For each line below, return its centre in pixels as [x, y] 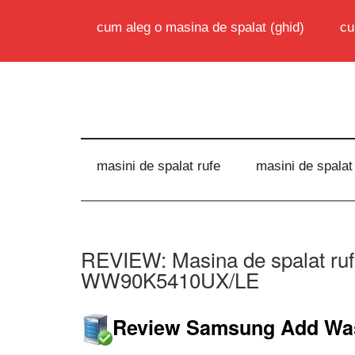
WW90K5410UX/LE [170, 279]
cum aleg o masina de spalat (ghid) [200, 27]
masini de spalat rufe [158, 166]
